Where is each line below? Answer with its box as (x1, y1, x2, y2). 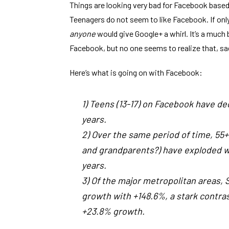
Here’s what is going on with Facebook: (70, 67, 202, 77)
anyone (70, 29, 96, 38)
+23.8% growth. (82, 205, 145, 217)
